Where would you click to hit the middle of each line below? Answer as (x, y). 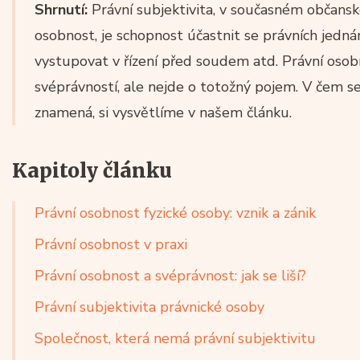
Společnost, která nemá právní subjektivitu (175, 339)
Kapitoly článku (92, 171)
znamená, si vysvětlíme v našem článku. (163, 113)
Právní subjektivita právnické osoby (149, 307)
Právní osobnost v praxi (111, 245)
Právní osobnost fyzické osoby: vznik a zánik (175, 213)
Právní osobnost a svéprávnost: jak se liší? (170, 276)
